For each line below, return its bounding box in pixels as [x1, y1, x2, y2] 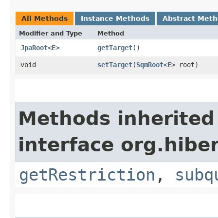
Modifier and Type [19, 29, 82, 37]
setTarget [97, 60, 132, 69]
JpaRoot [20, 43, 48, 52]
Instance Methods [81, 14, 149, 22]
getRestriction [19, 164, 155, 184]
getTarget [97, 43, 132, 52]
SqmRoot [136, 60, 163, 69]
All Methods [21, 14, 68, 22]
